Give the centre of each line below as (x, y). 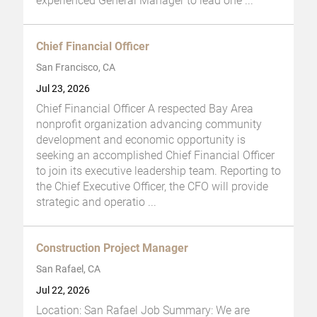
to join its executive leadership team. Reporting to (158, 171)
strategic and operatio (91, 202)
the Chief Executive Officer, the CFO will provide (152, 186)
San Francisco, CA (76, 67)
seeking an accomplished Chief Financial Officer (155, 155)
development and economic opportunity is (141, 139)
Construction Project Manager (112, 248)
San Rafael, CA (68, 269)
